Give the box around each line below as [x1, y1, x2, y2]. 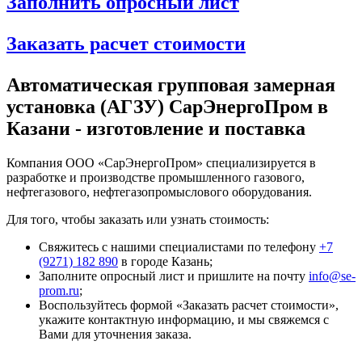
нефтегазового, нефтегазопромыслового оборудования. [6, 185, 312, 200]
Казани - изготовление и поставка [6, 118, 305, 140]
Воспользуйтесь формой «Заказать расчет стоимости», [39, 298, 339, 313]
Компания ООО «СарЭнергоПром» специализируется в [6, 156, 316, 170]
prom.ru [39, 284, 79, 298]
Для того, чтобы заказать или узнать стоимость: [6, 213, 269, 227]
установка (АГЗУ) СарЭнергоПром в [6, 96, 328, 118]
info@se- [309, 269, 356, 284]
